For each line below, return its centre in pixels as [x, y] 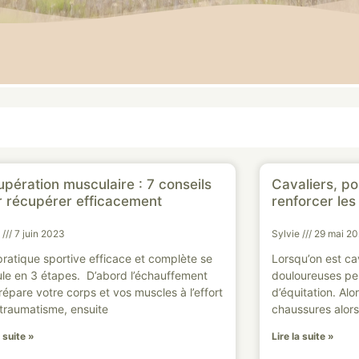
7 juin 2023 [39, 233]
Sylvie [286, 233]
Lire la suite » [303, 336]
